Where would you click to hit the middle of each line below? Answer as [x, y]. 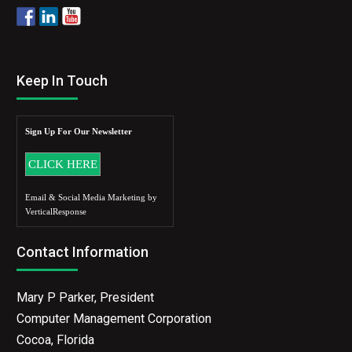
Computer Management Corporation [114, 319]
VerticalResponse [56, 211]
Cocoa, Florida [56, 340]
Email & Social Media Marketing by [92, 197]
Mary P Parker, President [86, 297]
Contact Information [83, 252]
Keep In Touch [62, 81]
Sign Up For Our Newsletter [79, 131]
